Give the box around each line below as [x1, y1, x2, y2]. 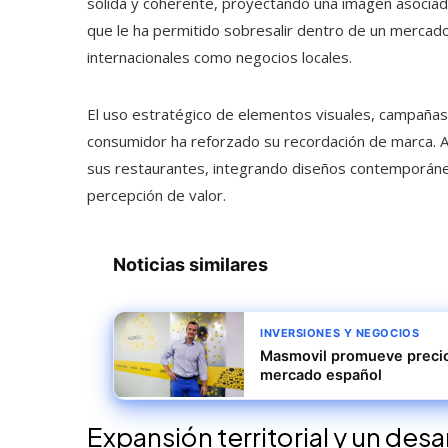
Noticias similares [113, 253, 269, 275]
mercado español [260, 365, 383, 384]
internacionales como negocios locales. [87, 46, 352, 67]
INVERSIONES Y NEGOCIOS [260, 325, 420, 340]
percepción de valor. [87, 184, 226, 205]
